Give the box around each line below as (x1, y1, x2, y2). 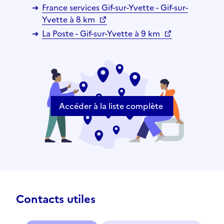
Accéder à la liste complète (58, 99, 163, 112)
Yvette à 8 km (42, 13, 97, 25)
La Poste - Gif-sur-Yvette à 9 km (42, 27, 162, 39)
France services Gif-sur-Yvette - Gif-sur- (42, 1, 188, 13)
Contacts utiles (16, 191, 95, 208)
